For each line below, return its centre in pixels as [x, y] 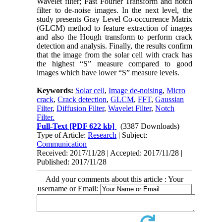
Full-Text [52, 126]
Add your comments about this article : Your [114, 179]
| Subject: [132, 135]
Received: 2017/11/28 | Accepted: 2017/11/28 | [110, 153]
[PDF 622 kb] [91, 126]
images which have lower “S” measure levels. [108, 72]
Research [102, 135]
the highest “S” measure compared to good [114, 63]
